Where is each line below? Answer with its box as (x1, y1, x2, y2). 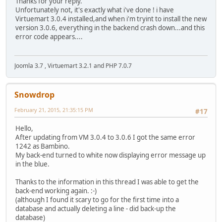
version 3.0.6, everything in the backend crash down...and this (15, 23, 205, 32)
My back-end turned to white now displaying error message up (15, 151, 206, 160)
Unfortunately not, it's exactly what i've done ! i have (15, 5, 174, 14)
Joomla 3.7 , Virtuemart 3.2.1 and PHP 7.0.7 (14, 61, 132, 70)
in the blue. (15, 160, 51, 169)
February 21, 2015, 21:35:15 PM (14, 106, 93, 113)
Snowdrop (14, 89, 55, 100)
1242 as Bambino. (15, 142, 70, 151)
